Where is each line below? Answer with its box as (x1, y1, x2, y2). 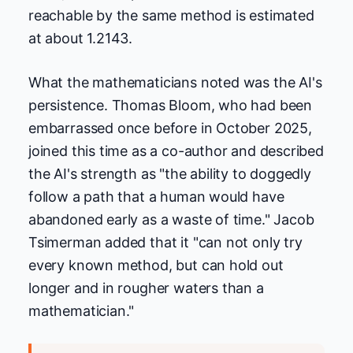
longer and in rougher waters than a (28, 279, 264, 296)
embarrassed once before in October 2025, (28, 119, 312, 136)
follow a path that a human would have (28, 188, 284, 205)
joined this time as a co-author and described (28, 142, 324, 159)
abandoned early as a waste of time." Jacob (28, 210, 314, 228)
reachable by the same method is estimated (28, 6, 314, 24)
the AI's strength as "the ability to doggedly (28, 165, 311, 182)
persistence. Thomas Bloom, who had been (28, 96, 312, 113)
